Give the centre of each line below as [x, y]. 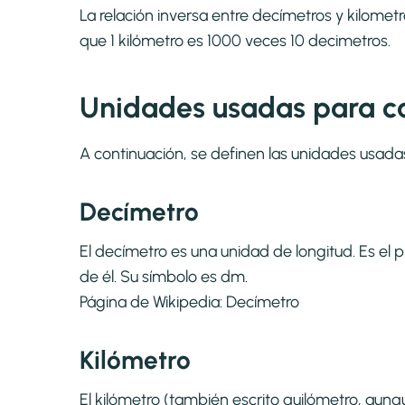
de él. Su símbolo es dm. [164, 277]
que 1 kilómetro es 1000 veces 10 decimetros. [235, 41]
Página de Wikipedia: [153, 302]
